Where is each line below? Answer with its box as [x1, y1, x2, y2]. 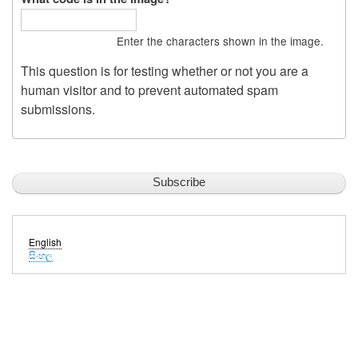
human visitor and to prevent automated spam [21, 80, 278, 99]
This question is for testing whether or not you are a [21, 61, 308, 80]
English [29, 235, 62, 249]
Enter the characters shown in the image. [117, 32, 324, 49]
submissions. [21, 99, 95, 118]
